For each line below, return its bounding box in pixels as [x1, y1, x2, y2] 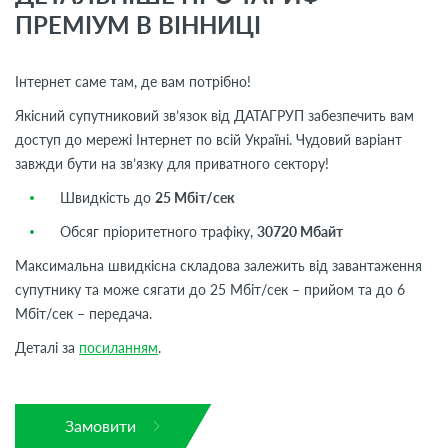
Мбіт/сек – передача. [15, 304, 152, 322]
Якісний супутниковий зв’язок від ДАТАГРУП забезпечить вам [15, 106, 414, 124]
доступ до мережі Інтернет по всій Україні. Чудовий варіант [15, 130, 402, 148]
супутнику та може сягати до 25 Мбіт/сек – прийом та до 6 [15, 280, 405, 298]
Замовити [65, 415, 136, 435]
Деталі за [15, 338, 79, 356]
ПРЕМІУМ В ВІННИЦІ [15, 9, 261, 39]
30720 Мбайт [257, 222, 343, 240]
